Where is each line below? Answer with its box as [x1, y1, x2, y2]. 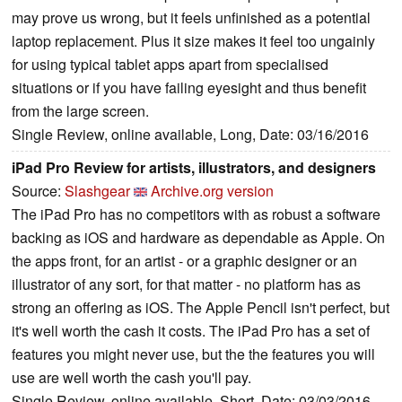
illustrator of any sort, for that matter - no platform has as [12, 273, 361, 294]
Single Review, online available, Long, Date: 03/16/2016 [12, 123, 369, 144]
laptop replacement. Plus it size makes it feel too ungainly [12, 30, 375, 51]
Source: [12, 179, 65, 201]
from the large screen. [12, 100, 149, 121]
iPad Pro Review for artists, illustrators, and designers [12, 156, 376, 178]
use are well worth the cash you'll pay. [12, 366, 251, 388]
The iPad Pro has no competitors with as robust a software [12, 203, 380, 224]
